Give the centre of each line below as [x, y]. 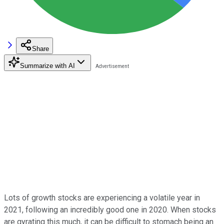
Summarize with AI [47, 65]
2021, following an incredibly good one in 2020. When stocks [110, 209]
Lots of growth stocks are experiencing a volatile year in [102, 197]
